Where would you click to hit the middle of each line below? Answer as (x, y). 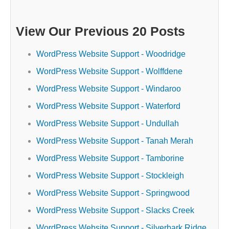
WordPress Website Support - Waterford (108, 106)
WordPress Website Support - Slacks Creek (115, 210)
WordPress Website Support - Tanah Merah (115, 141)
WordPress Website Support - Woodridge (111, 54)
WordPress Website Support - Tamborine (110, 158)
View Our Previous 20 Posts (100, 31)
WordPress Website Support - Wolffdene (109, 71)
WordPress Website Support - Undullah (108, 123)
